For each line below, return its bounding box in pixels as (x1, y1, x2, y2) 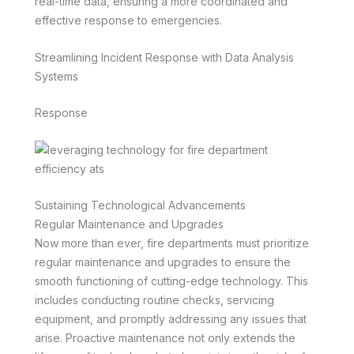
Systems (35, 69, 78, 83)
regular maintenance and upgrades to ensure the (35, 255, 291, 269)
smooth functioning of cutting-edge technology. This (35, 274, 308, 288)
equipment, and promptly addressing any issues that (35, 312, 307, 326)
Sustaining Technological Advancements (35, 198, 246, 213)
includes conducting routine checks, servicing (35, 293, 274, 307)
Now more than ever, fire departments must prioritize (35, 236, 309, 250)
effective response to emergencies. (35, 13, 222, 28)
